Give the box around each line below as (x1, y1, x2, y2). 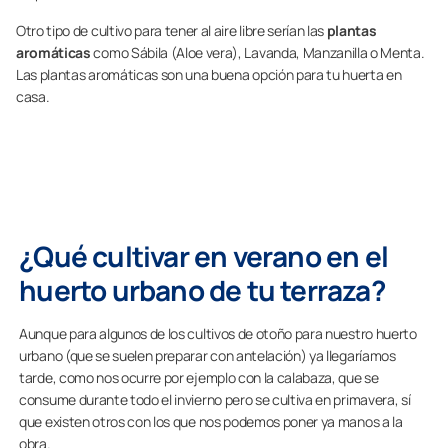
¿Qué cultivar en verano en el (19, 237, 388, 276)
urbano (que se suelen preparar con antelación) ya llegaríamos (19, 346, 396, 366)
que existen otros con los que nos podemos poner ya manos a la (19, 412, 403, 432)
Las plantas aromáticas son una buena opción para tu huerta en (16, 65, 402, 85)
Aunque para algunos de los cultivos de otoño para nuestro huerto (19, 324, 417, 344)
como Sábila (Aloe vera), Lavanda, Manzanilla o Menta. (90, 43, 425, 63)
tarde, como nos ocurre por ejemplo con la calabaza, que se (19, 368, 379, 388)
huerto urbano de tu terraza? (19, 271, 385, 310)
